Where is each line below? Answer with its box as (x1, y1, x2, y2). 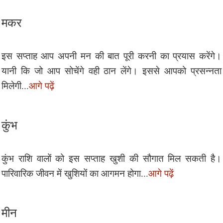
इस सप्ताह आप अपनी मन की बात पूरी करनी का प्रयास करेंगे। (1, 49, 222, 62)
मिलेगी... (1, 79, 29, 92)
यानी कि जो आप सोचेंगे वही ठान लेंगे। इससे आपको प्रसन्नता (1, 64, 222, 77)
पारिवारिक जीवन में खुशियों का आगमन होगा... (1, 166, 148, 179)
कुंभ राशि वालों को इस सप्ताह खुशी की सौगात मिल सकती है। (1, 151, 222, 164)
